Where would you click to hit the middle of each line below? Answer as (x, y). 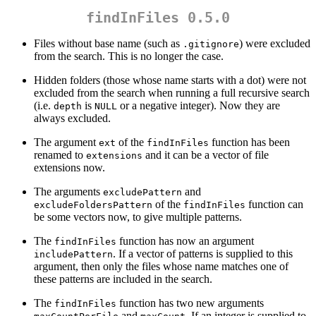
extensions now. (69, 168)
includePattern (73, 255)
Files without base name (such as (108, 44)
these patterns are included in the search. (123, 279)
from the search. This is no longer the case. (129, 56)
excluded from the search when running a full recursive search (172, 93)
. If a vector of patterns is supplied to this (203, 254)
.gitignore (211, 44)
